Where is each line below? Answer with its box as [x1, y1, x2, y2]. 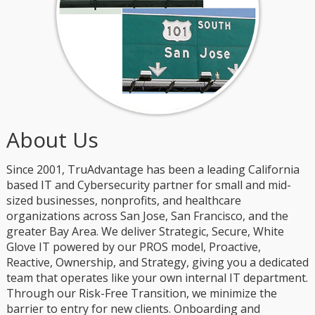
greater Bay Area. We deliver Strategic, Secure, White [6, 223, 284, 239]
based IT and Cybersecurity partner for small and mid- [6, 176, 291, 193]
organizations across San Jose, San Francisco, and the [6, 207, 288, 224]
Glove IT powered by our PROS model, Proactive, [6, 238, 261, 255]
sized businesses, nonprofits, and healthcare [6, 192, 241, 208]
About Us [6, 124, 98, 154]
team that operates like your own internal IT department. [6, 269, 308, 285]
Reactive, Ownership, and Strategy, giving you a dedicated [6, 254, 309, 270]
